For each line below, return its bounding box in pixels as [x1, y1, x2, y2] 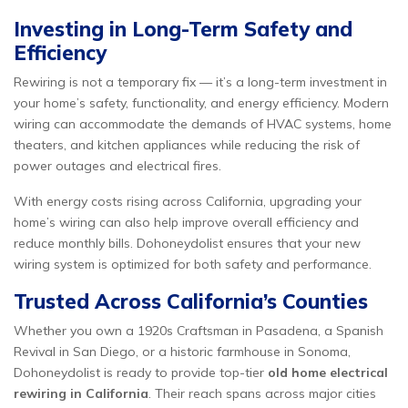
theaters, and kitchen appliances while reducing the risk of [14, 137, 360, 153]
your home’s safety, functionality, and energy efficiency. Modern [14, 95, 389, 111]
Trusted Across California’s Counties [14, 289, 368, 314]
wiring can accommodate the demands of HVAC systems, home [14, 116, 392, 132]
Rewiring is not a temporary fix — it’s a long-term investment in [14, 74, 387, 90]
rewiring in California [14, 385, 148, 402]
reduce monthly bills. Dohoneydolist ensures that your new [14, 235, 361, 251]
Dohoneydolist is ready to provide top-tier [14, 364, 268, 381]
